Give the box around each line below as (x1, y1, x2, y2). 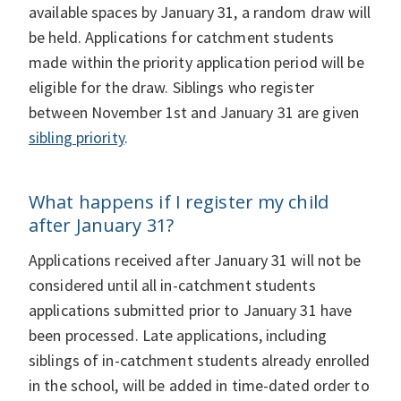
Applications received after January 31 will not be (29, 249, 362, 270)
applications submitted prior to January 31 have (29, 299, 353, 320)
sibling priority (29, 126, 124, 148)
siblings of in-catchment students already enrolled (29, 349, 371, 371)
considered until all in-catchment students (29, 274, 316, 295)
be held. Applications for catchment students (29, 26, 334, 47)
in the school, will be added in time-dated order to (29, 374, 370, 396)
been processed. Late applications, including (29, 324, 327, 346)
